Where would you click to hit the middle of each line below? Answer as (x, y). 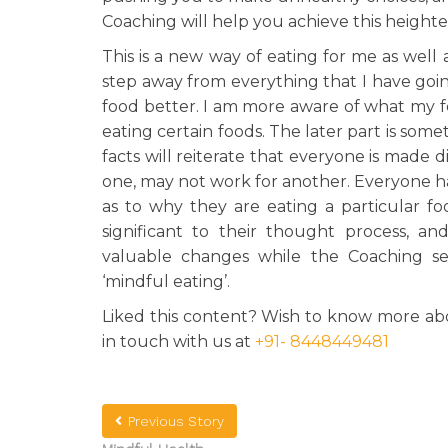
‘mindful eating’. (166, 281)
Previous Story (176, 421)
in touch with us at (178, 341)
